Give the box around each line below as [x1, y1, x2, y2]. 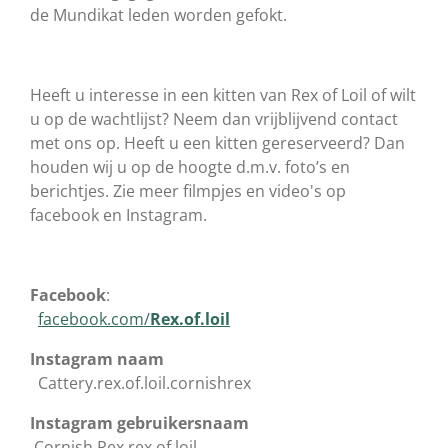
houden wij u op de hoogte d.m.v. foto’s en [30, 155, 350, 178]
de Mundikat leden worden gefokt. [30, 3, 287, 26]
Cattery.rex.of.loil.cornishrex [38, 371, 251, 394]
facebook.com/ [38, 307, 150, 330]
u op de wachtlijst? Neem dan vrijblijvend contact [30, 107, 398, 130]
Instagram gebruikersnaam [30, 411, 277, 434]
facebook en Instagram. [30, 203, 207, 226]
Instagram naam [30, 347, 164, 370]
